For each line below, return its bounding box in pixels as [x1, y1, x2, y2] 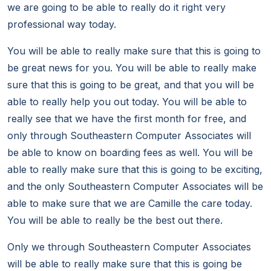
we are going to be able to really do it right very [7, 1, 226, 14]
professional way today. [7, 18, 116, 31]
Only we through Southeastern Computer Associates [7, 241, 251, 253]
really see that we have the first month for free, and [7, 113, 246, 125]
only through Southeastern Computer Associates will [7, 129, 251, 142]
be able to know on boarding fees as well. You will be [7, 146, 253, 159]
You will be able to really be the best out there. [7, 214, 223, 227]
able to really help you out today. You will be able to [7, 96, 247, 108]
